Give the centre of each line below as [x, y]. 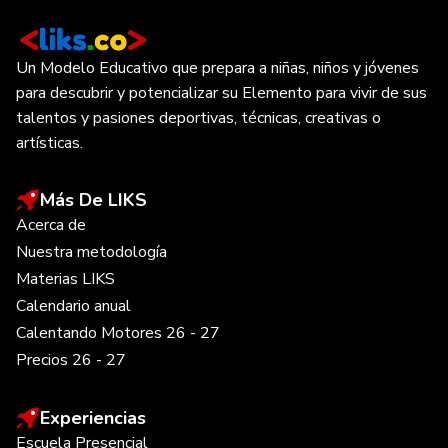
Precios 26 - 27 [71, 360]
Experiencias [93, 418]
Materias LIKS [65, 279]
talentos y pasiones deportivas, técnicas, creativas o [198, 118]
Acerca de [51, 225]
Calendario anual [73, 306]
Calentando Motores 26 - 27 [118, 333]
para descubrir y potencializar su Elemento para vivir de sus [221, 93]
